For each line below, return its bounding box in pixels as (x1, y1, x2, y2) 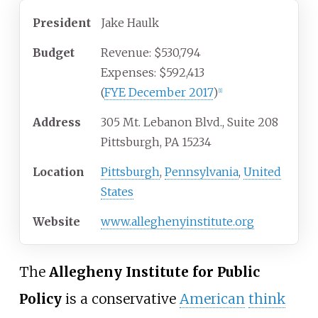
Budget (33, 45, 75, 60)
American (179, 290, 245, 308)
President (33, 16, 91, 31)
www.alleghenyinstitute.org (101, 214, 254, 229)
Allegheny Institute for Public (48, 263, 260, 281)
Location (33, 165, 84, 180)
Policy (18, 290, 62, 308)
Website (33, 214, 80, 229)
